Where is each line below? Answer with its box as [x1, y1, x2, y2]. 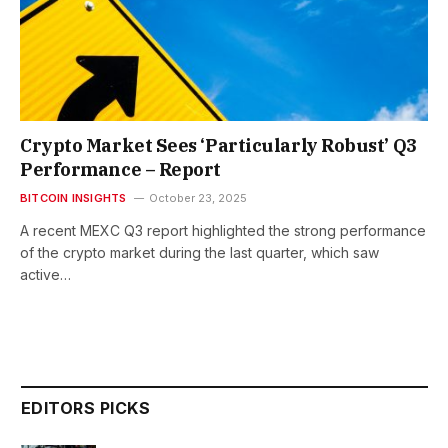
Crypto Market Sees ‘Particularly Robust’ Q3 [20, 134, 417, 158]
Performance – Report [20, 158, 222, 182]
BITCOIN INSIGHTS [20, 191, 127, 206]
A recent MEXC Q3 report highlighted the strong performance [20, 222, 426, 240]
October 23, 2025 [148, 191, 247, 206]
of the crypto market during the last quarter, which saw [20, 244, 379, 262]
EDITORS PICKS [21, 398, 151, 419]
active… [20, 266, 71, 284]
